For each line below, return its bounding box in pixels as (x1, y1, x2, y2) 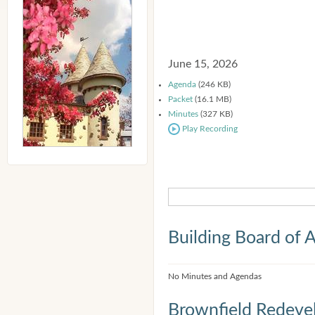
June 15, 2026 (168, 58, 238, 70)
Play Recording (180, 124, 238, 133)
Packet (168, 95, 193, 103)
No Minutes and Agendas (168, 272, 262, 281)
